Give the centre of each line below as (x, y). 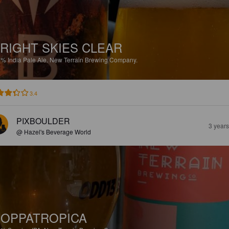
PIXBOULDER (43, 121)
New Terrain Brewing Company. (94, 59)
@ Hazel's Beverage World (54, 131)
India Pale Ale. (29, 59)
